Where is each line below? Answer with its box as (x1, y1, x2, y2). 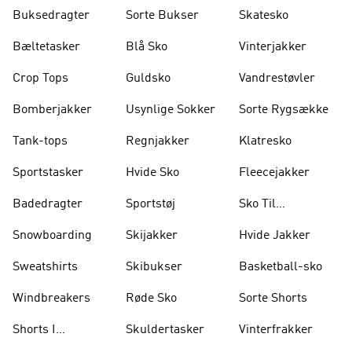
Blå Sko (126, 41, 167, 53)
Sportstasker (13, 167, 83, 179)
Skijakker (126, 229, 178, 242)
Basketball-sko (239, 261, 322, 273)
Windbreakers (13, 292, 90, 305)
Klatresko (239, 135, 291, 148)
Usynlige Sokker (126, 104, 215, 116)
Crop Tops (13, 72, 68, 85)
